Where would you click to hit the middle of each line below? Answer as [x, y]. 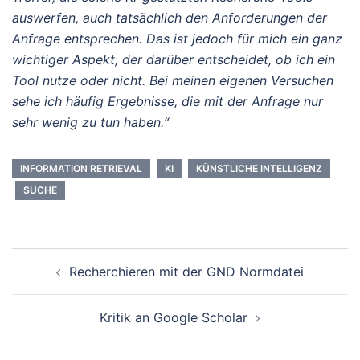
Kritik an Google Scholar [174, 317]
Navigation [62, 281]
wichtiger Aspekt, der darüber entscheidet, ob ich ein [174, 59]
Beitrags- [55, 258]
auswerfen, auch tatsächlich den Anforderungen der [170, 18]
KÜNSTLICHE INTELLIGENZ [259, 168]
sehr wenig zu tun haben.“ [90, 122]
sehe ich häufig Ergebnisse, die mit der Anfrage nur [168, 101]
